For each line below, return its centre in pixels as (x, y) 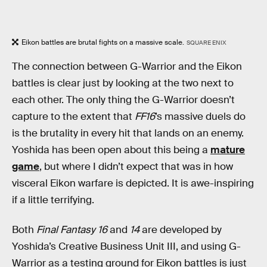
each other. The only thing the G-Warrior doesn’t (123, 100)
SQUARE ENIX (206, 42)
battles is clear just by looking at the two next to (123, 83)
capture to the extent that (73, 117)
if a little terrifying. (53, 200)
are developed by (182, 229)
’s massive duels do (200, 117)
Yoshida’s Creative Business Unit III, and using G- (126, 246)
